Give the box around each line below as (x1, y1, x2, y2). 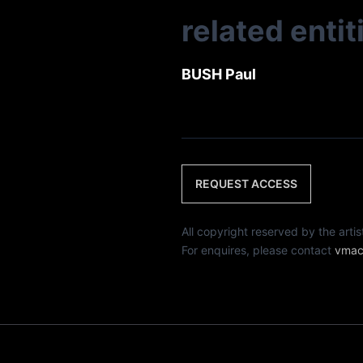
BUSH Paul (181, 66, 256, 83)
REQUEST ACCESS (195, 177, 297, 190)
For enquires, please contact (181, 243, 335, 257)
